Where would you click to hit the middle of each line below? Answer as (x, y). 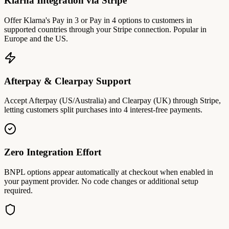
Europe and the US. (36, 38)
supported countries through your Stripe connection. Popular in (105, 29)
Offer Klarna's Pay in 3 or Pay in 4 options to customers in (98, 20)
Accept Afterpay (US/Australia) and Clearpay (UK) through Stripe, (112, 101)
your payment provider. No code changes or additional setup (101, 181)
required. (18, 190)
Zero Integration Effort (53, 152)
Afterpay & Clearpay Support (67, 81)
